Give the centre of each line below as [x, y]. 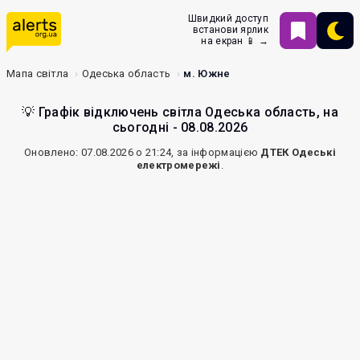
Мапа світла [38, 74]
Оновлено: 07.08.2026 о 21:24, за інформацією [142, 152]
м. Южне [207, 74]
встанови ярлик [230, 30]
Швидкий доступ [228, 18]
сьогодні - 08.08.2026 [180, 127]
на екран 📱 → [235, 41]
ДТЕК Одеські [299, 152]
